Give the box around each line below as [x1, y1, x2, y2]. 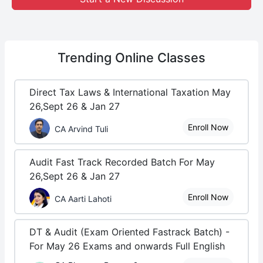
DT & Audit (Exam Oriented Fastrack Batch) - [29, 226, 230, 238]
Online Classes [115, 50, 205, 65]
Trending [58, 50, 115, 65]
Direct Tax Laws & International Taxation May [29, 86, 231, 98]
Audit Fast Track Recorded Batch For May [29, 156, 215, 168]
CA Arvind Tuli [55, 123, 108, 134]
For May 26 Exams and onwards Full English [29, 240, 225, 252]
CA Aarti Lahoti [55, 193, 112, 204]
